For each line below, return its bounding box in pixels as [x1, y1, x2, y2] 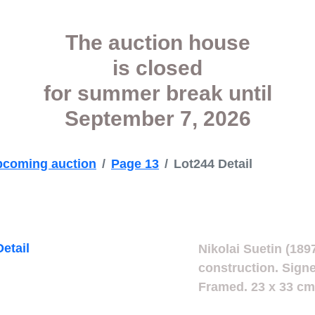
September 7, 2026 [64, 107, 251, 130]
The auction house [65, 31, 250, 54]
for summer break [43, 82, 229, 105]
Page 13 [111, 157, 159, 171]
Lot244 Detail [174, 157, 252, 171]
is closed [112, 56, 202, 79]
